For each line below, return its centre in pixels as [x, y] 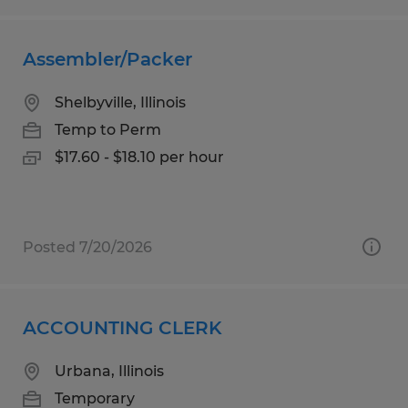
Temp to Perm [108, 129]
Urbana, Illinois [109, 371]
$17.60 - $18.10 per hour [139, 157]
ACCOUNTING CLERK [122, 327]
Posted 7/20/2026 [87, 247]
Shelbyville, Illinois [120, 102]
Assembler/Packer [107, 59]
